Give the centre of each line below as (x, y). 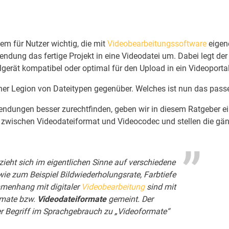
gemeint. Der (130, 199)
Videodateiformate (72, 199)
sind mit (160, 187)
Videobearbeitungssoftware (157, 44)
